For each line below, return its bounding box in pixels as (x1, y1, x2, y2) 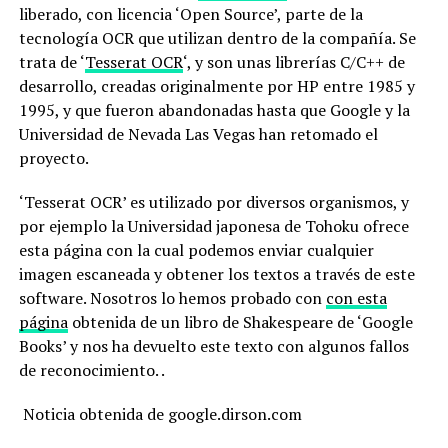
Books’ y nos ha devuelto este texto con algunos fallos (18, 335, 409, 357)
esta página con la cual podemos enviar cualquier (18, 239, 374, 261)
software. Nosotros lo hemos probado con (18, 287, 326, 309)
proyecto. (18, 147, 89, 169)
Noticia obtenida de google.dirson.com (18, 403, 302, 425)
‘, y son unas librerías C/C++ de (182, 51, 405, 73)
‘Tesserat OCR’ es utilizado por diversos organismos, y (18, 191, 409, 213)
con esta (325, 287, 387, 309)
